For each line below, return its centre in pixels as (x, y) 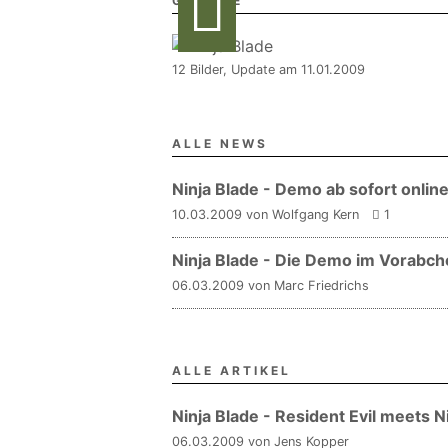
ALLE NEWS (220, 143)
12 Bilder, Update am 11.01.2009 (268, 69)
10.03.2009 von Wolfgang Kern (265, 214)
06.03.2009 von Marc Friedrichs (270, 285)
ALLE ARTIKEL (231, 370)
